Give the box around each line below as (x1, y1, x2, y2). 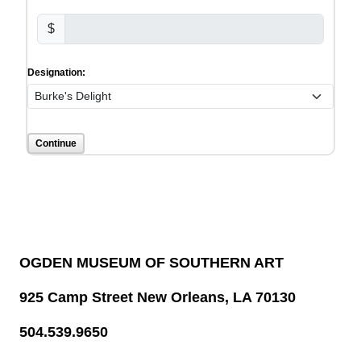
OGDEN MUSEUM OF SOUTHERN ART (19, 255, 284, 271)
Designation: (27, 67, 85, 78)
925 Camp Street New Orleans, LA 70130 (19, 289, 296, 305)
